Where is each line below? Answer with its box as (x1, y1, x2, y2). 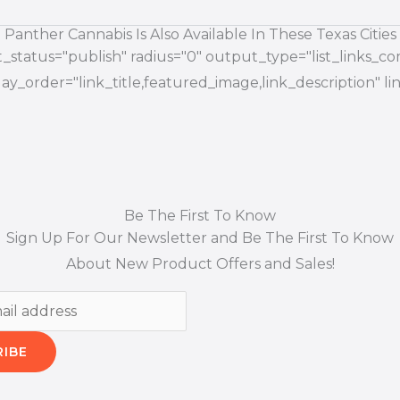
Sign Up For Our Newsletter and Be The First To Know (6, 229, 394, 247)
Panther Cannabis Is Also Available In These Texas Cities (4, 26, 396, 44)
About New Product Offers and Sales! (65, 255, 335, 273)
